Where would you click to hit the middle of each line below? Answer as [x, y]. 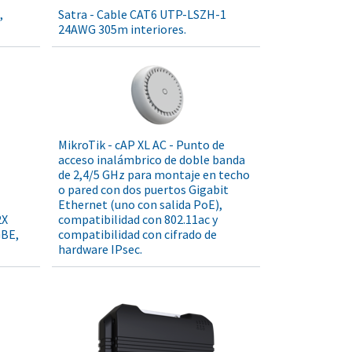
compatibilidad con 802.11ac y [138, 220]
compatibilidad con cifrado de [137, 235]
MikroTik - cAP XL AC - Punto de [141, 145]
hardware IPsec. [100, 249]
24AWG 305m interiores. [122, 29]
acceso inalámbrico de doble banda [152, 160]
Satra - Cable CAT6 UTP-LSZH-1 [142, 15]
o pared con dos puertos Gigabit [143, 190]
